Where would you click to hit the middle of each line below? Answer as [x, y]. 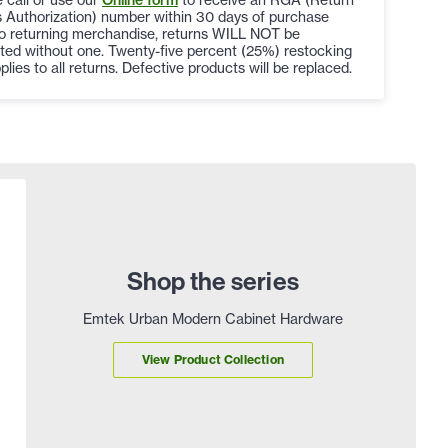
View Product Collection [213, 360]
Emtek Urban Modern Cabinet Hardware [212, 318]
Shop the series [213, 280]
